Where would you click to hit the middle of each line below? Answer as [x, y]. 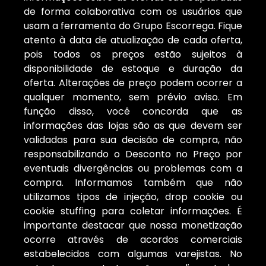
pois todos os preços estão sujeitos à [133, 55]
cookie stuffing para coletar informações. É [133, 211]
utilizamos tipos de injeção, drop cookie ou [133, 197]
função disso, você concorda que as [133, 112]
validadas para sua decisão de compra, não [133, 140]
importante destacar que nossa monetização [133, 226]
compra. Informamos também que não [133, 183]
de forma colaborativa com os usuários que [133, 12]
